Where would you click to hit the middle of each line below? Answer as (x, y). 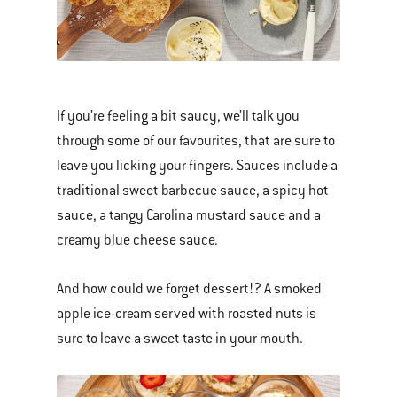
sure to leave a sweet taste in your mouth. (180, 338)
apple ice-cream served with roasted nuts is (187, 313)
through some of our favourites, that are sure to (196, 140)
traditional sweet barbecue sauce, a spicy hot (193, 190)
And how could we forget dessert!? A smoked (189, 288)
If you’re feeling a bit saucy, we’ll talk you (178, 116)
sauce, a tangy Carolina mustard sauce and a (189, 215)
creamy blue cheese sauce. (137, 240)
